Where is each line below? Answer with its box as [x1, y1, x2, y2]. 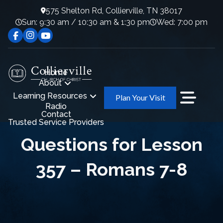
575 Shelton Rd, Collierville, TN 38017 [46, 5, 182, 15]
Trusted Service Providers [8, 117, 104, 127]
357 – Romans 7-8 [35, 159, 188, 180]
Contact [41, 110, 71, 119]
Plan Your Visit [115, 93, 165, 103]
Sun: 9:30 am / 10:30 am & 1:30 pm [22, 17, 150, 27]
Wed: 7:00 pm [156, 17, 208, 27]
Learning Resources [13, 91, 87, 101]
